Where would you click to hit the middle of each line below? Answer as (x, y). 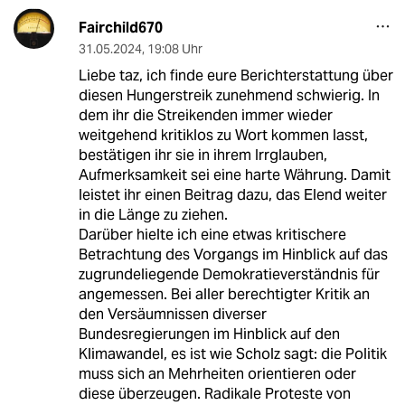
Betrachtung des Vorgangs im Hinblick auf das (233, 255)
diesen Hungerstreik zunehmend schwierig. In (229, 96)
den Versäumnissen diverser (172, 315)
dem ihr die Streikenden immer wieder (205, 116)
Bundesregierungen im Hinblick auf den (209, 334)
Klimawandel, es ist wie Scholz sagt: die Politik (232, 354)
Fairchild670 (120, 28)
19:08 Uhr (174, 49)
